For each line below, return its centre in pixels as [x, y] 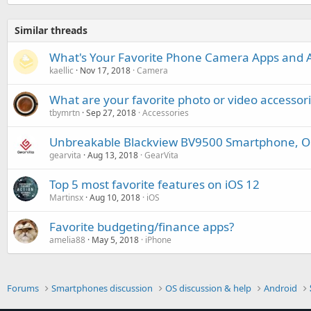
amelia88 [67, 240]
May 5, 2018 [115, 240]
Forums [23, 288]
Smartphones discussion [102, 288]
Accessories [166, 113]
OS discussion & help [209, 288]
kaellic [61, 71]
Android [281, 288]
